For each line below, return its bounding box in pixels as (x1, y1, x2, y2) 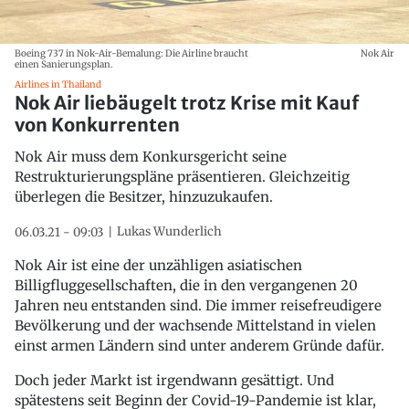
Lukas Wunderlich (117, 223, 222, 239)
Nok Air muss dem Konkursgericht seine (15, 147, 287, 165)
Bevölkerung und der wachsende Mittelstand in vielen (15, 316, 376, 334)
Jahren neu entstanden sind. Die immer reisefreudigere (15, 296, 382, 314)
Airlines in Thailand (15, 78, 101, 90)
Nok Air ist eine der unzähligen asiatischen (15, 256, 302, 274)
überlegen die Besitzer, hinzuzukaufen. (15, 187, 273, 205)
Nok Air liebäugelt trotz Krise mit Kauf (15, 90, 359, 114)
